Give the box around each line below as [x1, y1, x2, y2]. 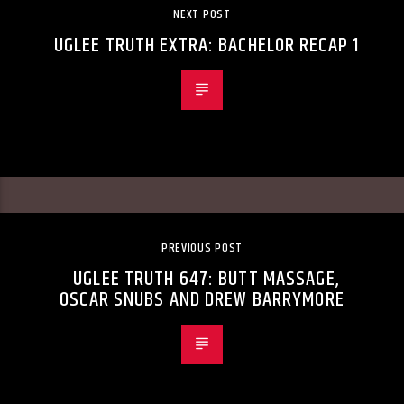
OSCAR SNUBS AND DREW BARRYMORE [60, 283, 344, 316]
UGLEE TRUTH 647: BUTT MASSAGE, [73, 262, 340, 295]
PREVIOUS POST [161, 237, 243, 258]
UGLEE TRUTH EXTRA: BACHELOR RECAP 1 [53, 29, 360, 61]
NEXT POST [173, 4, 231, 24]
